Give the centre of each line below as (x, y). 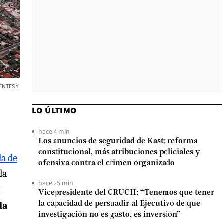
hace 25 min (56, 183)
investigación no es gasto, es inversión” (110, 215)
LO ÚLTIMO (54, 110)
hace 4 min (54, 131)
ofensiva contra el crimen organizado (107, 163)
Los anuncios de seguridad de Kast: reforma (118, 141)
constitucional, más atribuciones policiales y (119, 152)
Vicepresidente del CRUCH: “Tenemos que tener (126, 193)
